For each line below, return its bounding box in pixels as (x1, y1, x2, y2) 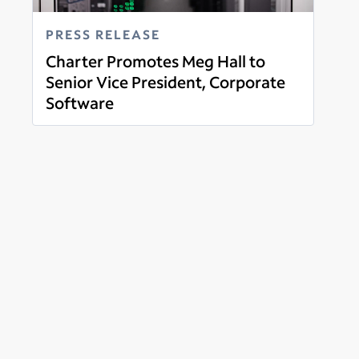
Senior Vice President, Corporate (46, 71, 285, 92)
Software (46, 91, 114, 113)
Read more (45, 112, 109, 130)
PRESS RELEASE (46, 25, 160, 42)
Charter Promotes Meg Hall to (46, 50, 265, 71)
